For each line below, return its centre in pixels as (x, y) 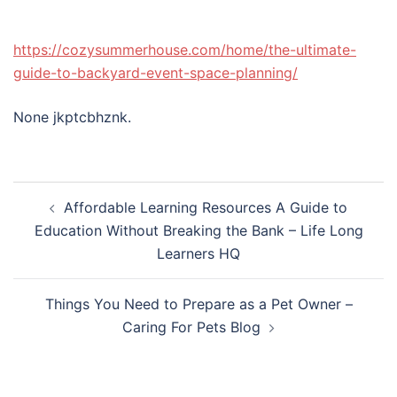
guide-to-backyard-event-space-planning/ (156, 73)
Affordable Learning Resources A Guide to (206, 207)
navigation (71, 222)
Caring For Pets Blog (191, 327)
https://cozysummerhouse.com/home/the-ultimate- (185, 50)
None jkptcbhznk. (72, 117)
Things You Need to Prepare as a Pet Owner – (198, 304)
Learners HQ (198, 253)
